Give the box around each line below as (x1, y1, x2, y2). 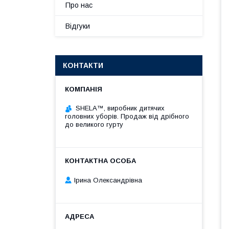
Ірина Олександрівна (74, 176, 142, 184)
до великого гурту (65, 121, 123, 128)
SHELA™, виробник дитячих (76, 104, 165, 112)
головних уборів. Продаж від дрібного (65, 112, 189, 120)
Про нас (65, 1, 93, 9)
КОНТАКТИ (63, 61, 103, 70)
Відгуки (65, 22, 90, 30)
